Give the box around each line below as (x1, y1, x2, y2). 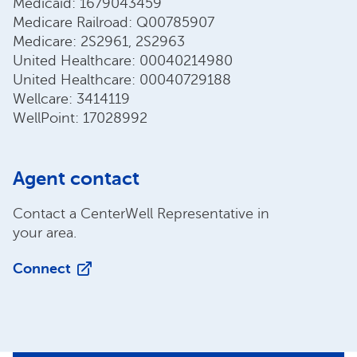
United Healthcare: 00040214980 (13, 52, 233, 69)
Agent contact (13, 167, 139, 190)
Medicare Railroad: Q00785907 (13, 14, 214, 30)
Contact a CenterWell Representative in (13, 205, 269, 222)
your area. (13, 224, 76, 241)
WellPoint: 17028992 (13, 109, 147, 126)
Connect (13, 260, 71, 277)
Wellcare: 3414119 (13, 90, 130, 107)
